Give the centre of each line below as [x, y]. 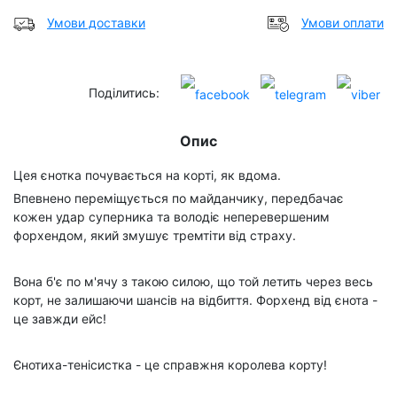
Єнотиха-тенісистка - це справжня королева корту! [170, 365]
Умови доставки [96, 23]
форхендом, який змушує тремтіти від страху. [155, 236]
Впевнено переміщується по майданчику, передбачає [179, 198]
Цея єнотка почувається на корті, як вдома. [147, 175]
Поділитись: [124, 93]
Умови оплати [343, 23]
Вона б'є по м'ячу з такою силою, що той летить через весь [193, 282]
